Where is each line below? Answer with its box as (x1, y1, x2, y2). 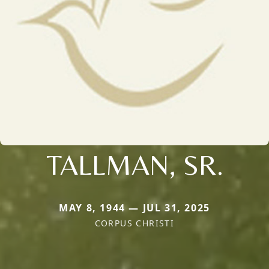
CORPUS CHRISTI (94, 217, 175, 229)
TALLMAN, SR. (46, 147, 223, 181)
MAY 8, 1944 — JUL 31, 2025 (59, 201, 210, 214)
